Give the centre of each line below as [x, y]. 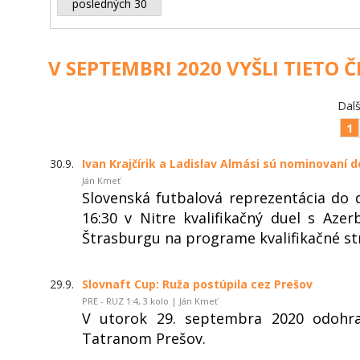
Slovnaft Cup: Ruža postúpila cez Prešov [197, 284]
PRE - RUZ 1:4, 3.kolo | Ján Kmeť [150, 301]
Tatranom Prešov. [144, 338]
